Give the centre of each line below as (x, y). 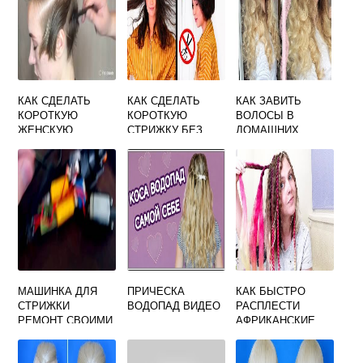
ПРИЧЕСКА (156, 290)
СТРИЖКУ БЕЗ (164, 129)
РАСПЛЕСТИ (268, 305)
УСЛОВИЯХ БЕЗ (278, 144)
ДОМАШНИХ (268, 129)
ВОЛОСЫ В (265, 115)
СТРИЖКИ (44, 305)
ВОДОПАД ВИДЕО (173, 305)
